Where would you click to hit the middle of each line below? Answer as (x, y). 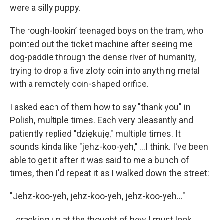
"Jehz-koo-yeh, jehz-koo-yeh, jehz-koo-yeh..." (97, 196)
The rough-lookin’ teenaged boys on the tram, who (107, 31)
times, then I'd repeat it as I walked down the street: (110, 173)
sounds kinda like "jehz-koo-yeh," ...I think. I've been (109, 147)
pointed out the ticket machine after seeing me (101, 44)
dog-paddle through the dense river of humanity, (103, 57)
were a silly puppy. (45, 8)
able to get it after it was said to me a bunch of (99, 160)
